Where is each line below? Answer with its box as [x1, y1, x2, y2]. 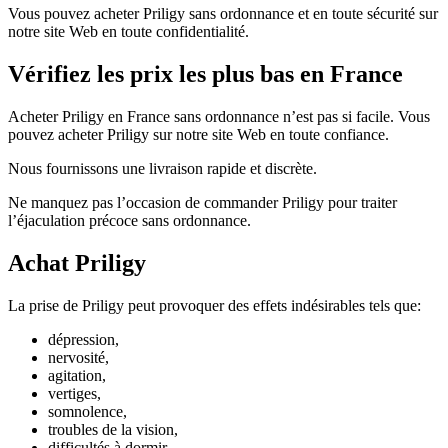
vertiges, [48, 384, 101, 402]
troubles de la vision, [48, 420, 178, 438]
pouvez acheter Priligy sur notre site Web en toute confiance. [8, 125, 389, 143]
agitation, [48, 366, 106, 384]
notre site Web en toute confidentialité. [8, 22, 249, 40]
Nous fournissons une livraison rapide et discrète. [8, 159, 317, 177]
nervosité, [48, 348, 109, 366]
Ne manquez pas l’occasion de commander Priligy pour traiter [8, 193, 397, 211]
